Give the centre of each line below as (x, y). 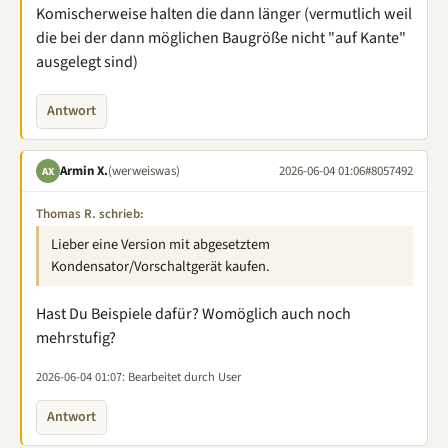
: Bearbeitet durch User (181, 377)
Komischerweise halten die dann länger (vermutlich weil (224, 14)
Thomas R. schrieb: (90, 214)
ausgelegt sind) (87, 62)
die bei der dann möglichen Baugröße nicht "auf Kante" (221, 38)
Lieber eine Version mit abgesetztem (160, 244)
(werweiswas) (144, 170)
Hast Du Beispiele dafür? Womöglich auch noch (193, 314)
